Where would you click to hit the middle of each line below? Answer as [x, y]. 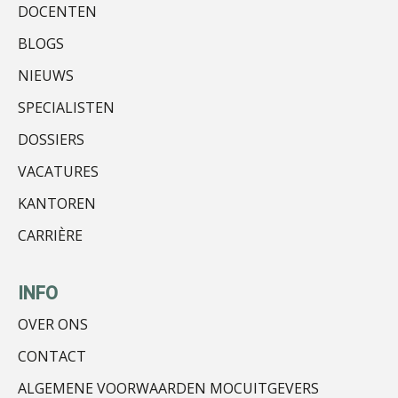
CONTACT [52, 357]
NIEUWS [46, 76]
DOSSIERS [51, 140]
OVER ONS [53, 325]
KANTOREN [57, 204]
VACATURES [58, 172]
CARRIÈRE [50, 236]
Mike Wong [200, 62]
